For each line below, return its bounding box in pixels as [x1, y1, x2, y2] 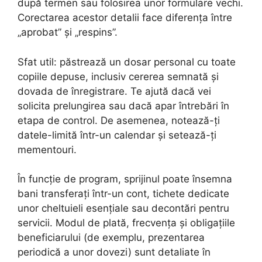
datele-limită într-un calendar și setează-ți [18, 129, 216, 141]
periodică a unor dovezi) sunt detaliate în [18, 246, 211, 258]
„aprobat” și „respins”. [18, 26, 118, 39]
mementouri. [18, 143, 77, 156]
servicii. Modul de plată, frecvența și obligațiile [18, 217, 235, 229]
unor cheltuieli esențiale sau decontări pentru [18, 202, 229, 215]
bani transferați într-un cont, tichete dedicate [18, 188, 229, 200]
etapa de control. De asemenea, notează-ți [18, 114, 220, 126]
